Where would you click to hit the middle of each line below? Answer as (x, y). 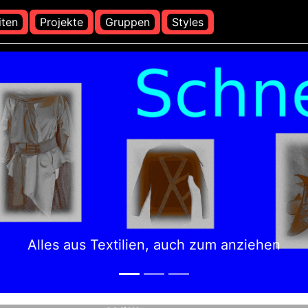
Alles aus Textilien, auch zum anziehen (154, 244)
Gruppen (128, 22)
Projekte (62, 22)
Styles (188, 22)
